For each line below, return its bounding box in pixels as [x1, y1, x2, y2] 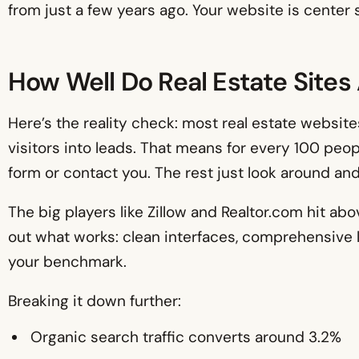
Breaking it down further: [8, 290, 181, 311]
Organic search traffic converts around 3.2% [30, 326, 341, 347]
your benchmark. [8, 251, 127, 272]
